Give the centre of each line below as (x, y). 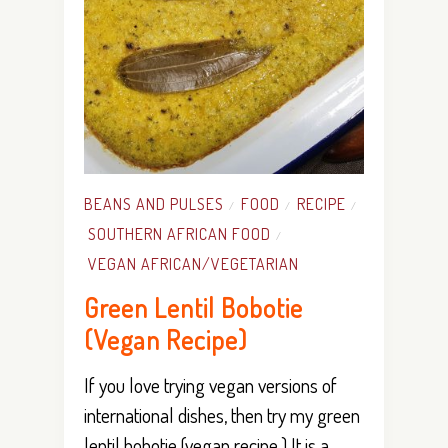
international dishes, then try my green (222, 414)
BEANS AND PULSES (154, 203)
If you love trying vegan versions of (210, 384)
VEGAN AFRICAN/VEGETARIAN (193, 263)
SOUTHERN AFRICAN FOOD (179, 233)
